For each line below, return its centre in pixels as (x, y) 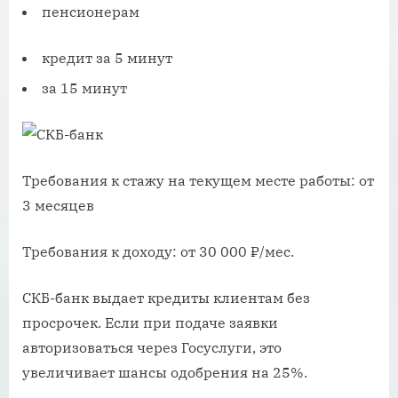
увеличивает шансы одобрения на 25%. (165, 373)
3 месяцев (58, 206)
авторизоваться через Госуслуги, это (152, 348)
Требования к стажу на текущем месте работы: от (198, 181)
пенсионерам (91, 11)
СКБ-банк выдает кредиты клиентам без (166, 298)
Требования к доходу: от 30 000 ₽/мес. (158, 252)
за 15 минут (84, 88)
